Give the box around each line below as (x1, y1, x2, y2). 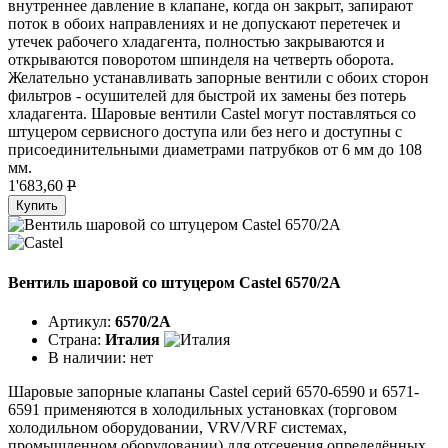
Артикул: (48, 312, 115, 330)
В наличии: (48, 348, 130, 366)
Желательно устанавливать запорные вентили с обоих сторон (8, 69, 429, 87)
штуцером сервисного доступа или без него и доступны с (8, 123, 402, 141)
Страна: (48, 330, 105, 348)
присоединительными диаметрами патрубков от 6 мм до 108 (8, 141, 422, 159)
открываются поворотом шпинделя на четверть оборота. (8, 51, 394, 69)
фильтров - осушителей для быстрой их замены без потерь (8, 87, 406, 105)
